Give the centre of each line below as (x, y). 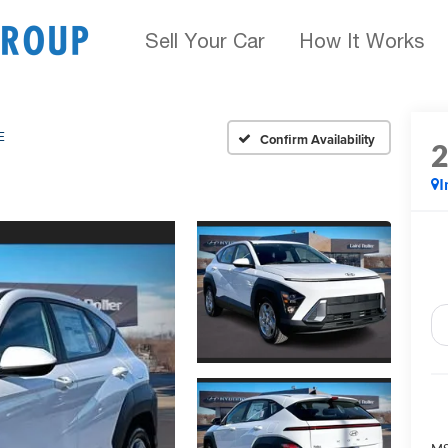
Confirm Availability (317, 139)
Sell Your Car (205, 40)
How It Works (361, 40)
